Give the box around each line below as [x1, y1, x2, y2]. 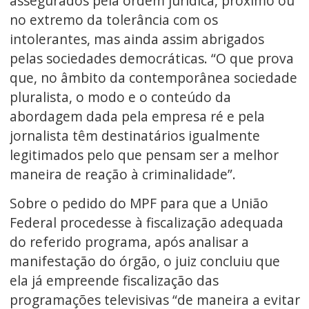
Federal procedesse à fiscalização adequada [9, 213, 283, 232]
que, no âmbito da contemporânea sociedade [9, 68, 297, 87]
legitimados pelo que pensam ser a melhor [9, 145, 279, 164]
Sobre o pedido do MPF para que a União [9, 194, 268, 213]
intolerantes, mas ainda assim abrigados [9, 29, 264, 48]
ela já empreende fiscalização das [9, 271, 219, 290]
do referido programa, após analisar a [9, 232, 249, 252]
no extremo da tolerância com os [9, 10, 218, 29]
